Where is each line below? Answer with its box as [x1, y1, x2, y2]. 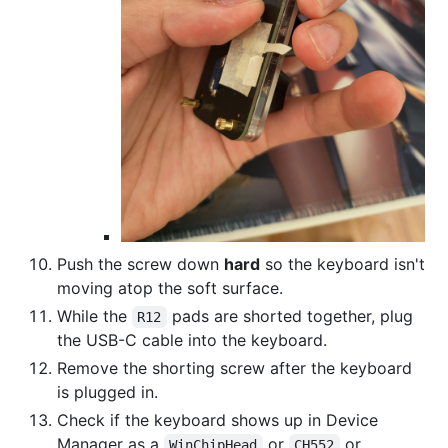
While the [57, 305, 132, 326]
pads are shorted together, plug [166, 305, 418, 326]
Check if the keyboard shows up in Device [57, 409, 378, 430]
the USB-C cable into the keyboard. [57, 329, 327, 350]
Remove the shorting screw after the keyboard [57, 357, 412, 378]
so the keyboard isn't [260, 253, 425, 274]
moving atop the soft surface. [57, 277, 283, 298]
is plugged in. [57, 381, 158, 402]
